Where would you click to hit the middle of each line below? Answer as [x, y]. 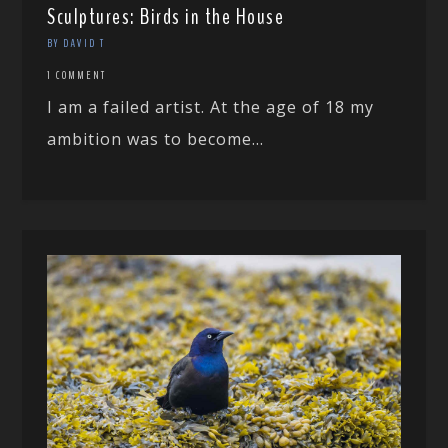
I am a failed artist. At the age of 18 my [211, 107]
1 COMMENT [77, 75]
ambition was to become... [156, 139]
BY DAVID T [76, 43]
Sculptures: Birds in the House [166, 17]
